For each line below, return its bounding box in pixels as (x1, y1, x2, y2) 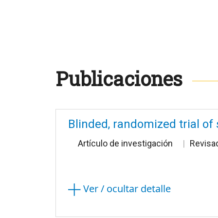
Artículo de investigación (78, 138, 173, 149)
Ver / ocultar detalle (81, 182, 171, 196)
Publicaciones (55, 66, 182, 92)
